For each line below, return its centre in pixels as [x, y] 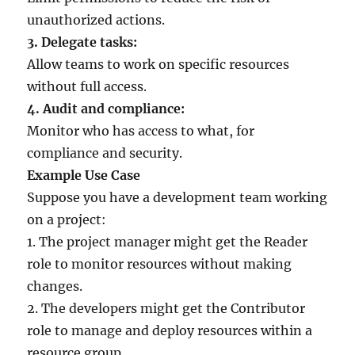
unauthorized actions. [96, 20]
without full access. [87, 86]
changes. [55, 286]
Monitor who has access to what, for [141, 131]
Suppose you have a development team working [177, 197]
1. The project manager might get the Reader [168, 242]
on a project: [67, 219]
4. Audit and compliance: [106, 109]
